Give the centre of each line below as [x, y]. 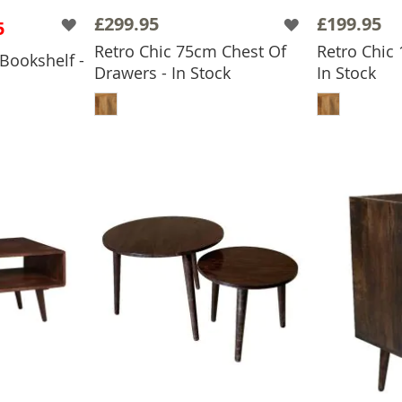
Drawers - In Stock [162, 72]
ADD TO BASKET [210, 86]
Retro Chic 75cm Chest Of [190, 51]
